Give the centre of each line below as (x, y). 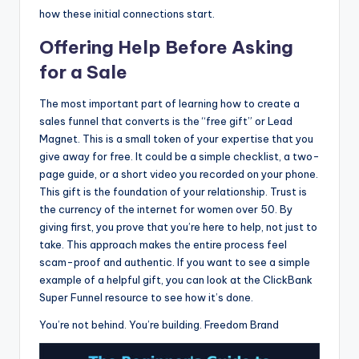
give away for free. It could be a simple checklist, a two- (179, 156)
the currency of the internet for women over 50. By (166, 209)
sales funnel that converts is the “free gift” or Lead (166, 121)
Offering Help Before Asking (166, 47)
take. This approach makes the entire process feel (163, 244)
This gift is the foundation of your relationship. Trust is (173, 191)
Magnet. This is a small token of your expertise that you (176, 138)
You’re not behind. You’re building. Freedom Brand (159, 324)
